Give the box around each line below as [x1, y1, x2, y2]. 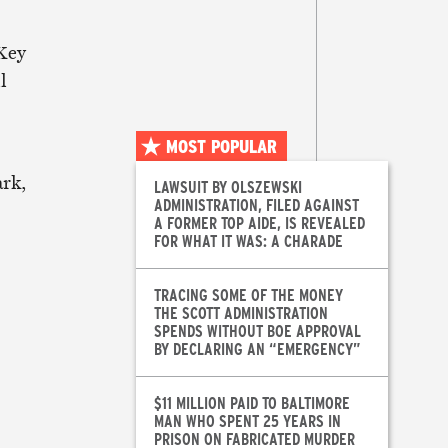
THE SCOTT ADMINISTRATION [153, 302, 328, 324]
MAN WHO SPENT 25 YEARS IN [153, 410, 341, 432]
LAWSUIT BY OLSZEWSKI [153, 176, 302, 198]
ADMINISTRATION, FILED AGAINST [153, 194, 359, 216]
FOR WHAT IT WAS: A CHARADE [153, 230, 343, 252]
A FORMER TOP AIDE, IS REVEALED [153, 212, 365, 234]
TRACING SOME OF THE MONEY [153, 284, 343, 306]
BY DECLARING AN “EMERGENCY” [153, 338, 361, 360]
